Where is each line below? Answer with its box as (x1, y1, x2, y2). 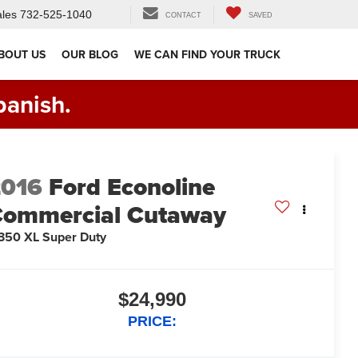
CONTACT (165, 11, 201, 20)
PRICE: (128, 313, 177, 330)
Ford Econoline (49, 169, 216, 205)
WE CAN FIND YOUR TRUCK (134, 46, 280, 63)
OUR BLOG (62, 46, 118, 63)
